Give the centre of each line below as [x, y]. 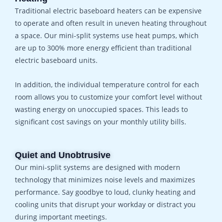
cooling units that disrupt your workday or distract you [105, 205]
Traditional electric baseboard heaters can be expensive [108, 11]
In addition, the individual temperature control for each [107, 85]
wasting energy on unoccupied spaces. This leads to [101, 110]
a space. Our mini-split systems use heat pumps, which [107, 36]
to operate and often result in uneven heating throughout [111, 23]
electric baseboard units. [56, 60]
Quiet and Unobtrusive [63, 155]
